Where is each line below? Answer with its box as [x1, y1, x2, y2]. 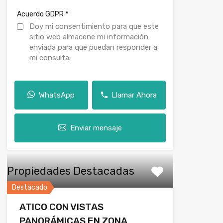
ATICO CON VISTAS [19, 201, 104, 213]
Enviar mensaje [70, 123, 122, 132]
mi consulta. [29, 53, 71, 62]
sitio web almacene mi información [29, 32, 148, 41]
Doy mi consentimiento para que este [29, 21, 159, 31]
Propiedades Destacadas [6, 164, 134, 178]
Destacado [11, 183, 47, 192]
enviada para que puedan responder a [29, 42, 157, 52]
